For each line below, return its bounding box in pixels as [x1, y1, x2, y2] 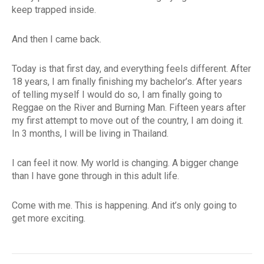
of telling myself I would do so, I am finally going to [12, 89, 222, 101]
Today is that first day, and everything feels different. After [12, 63, 251, 75]
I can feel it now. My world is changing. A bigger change [12, 157, 239, 169]
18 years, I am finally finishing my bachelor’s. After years [12, 76, 242, 88]
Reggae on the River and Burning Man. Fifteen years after [12, 102, 246, 114]
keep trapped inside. [12, 4, 96, 16]
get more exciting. [12, 213, 85, 225]
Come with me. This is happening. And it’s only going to [12, 200, 237, 212]
